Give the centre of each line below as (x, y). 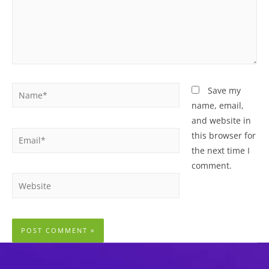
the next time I (220, 150)
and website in (221, 120)
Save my (224, 90)
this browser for (223, 135)
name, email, (217, 105)
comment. (211, 165)
